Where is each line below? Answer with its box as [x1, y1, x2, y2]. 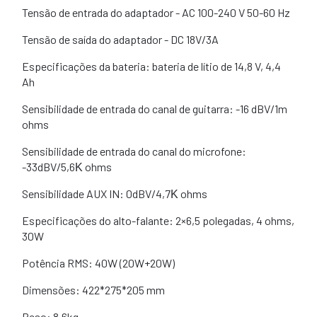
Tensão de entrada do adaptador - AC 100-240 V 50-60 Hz [22, 6, 290, 20]
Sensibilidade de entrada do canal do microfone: [22, 144, 246, 158]
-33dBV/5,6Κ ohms [22, 160, 112, 174]
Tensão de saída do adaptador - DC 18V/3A [22, 33, 219, 47]
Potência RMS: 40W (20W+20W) [22, 256, 175, 270]
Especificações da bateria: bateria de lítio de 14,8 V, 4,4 [22, 59, 281, 74]
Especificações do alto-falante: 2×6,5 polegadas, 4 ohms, [22, 214, 294, 228]
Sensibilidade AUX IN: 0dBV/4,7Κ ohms [22, 187, 207, 201]
